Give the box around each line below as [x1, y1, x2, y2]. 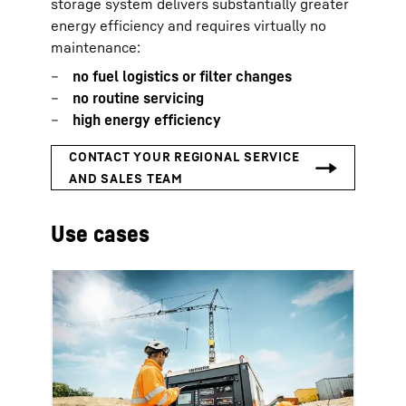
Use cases [51, 219, 150, 247]
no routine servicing [72, 89, 204, 107]
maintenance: [51, 38, 140, 56]
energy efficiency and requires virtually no [51, 16, 326, 34]
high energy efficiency [72, 111, 221, 129]
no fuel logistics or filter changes [72, 67, 292, 85]
